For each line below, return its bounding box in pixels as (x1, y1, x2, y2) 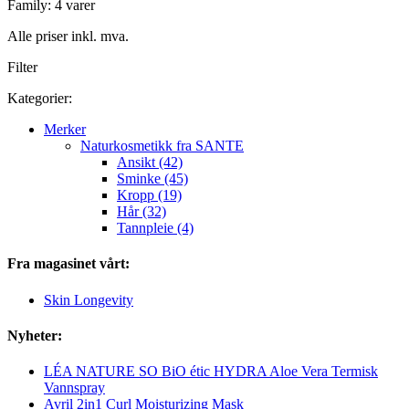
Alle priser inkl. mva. (7, 28, 129, 45)
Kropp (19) (117, 187, 182, 204)
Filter (7, 59, 37, 76)
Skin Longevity (44, 291, 133, 308)
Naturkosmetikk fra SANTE (80, 138, 244, 154)
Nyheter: (7, 327, 62, 343)
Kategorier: (7, 90, 72, 107)
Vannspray (44, 380, 105, 396)
